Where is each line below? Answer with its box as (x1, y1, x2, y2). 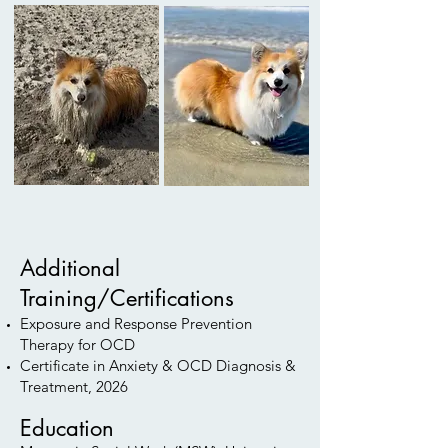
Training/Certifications (20, 284, 234, 312)
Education (20, 414, 114, 442)
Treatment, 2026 (20, 377, 128, 396)
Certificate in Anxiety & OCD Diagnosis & (20, 356, 296, 375)
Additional (20, 254, 120, 282)
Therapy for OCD (20, 335, 135, 354)
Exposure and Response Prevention (20, 314, 252, 333)
